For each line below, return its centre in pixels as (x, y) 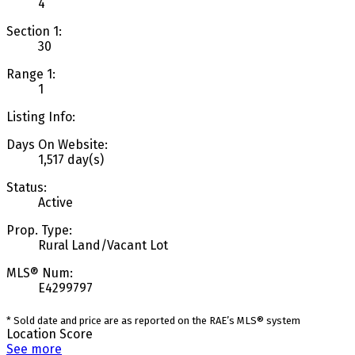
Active (55, 202)
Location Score (50, 334)
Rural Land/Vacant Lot (103, 245)
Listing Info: (41, 116)
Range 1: (31, 74)
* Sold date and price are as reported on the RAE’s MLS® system (153, 320)
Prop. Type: (39, 230)
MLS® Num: (40, 273)
